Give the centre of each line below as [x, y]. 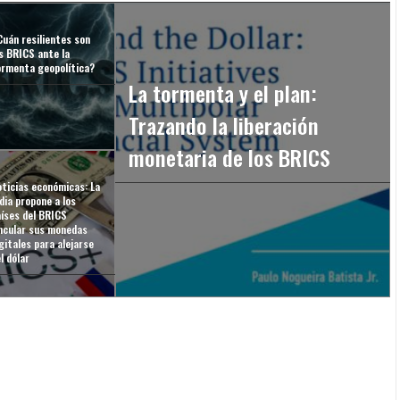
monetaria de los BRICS [229, 157]
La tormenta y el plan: [222, 92]
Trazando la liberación [223, 125]
